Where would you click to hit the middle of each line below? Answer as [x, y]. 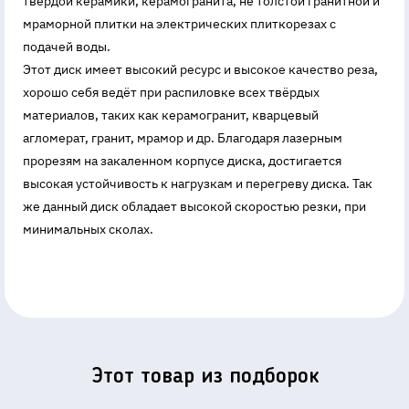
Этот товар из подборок [204, 378]
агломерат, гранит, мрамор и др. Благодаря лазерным [183, 138]
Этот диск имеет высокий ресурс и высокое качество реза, [200, 70]
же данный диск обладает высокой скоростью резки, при [194, 207]
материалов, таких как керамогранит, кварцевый [171, 115]
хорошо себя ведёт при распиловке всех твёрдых [171, 93]
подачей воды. [67, 47]
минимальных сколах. [88, 230]
